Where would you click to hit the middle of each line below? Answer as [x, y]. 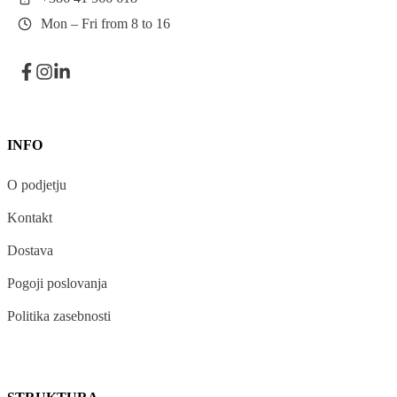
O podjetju [37, 184]
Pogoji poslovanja [57, 284]
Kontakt [30, 217]
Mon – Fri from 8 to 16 [105, 23]
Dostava [30, 250]
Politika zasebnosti [59, 316]
